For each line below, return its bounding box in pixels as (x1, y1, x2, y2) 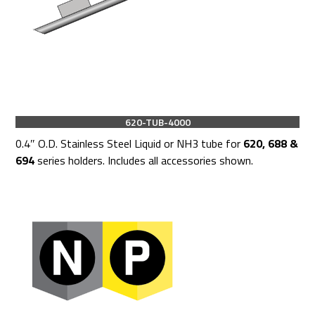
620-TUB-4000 (124, 115, 191, 130)
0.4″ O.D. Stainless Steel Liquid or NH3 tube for (15, 135, 244, 153)
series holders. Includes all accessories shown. (34, 152, 254, 169)
